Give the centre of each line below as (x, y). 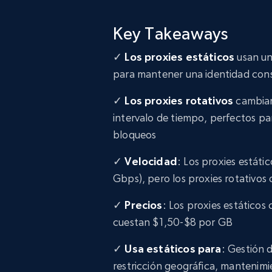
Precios (144, 205)
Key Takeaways (171, 33)
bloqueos (135, 134)
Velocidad (151, 161)
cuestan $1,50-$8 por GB (173, 222)
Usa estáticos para (173, 249)
